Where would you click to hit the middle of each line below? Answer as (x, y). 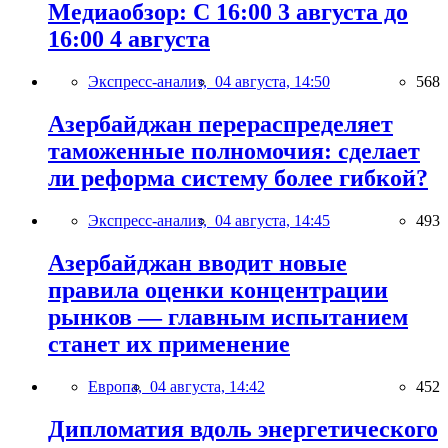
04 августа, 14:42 (207, 386)
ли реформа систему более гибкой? (238, 177)
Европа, (119, 386)
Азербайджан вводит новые (197, 262)
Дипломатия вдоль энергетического (243, 428)
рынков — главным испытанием (228, 316)
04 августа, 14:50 (272, 81)
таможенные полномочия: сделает (234, 150)
